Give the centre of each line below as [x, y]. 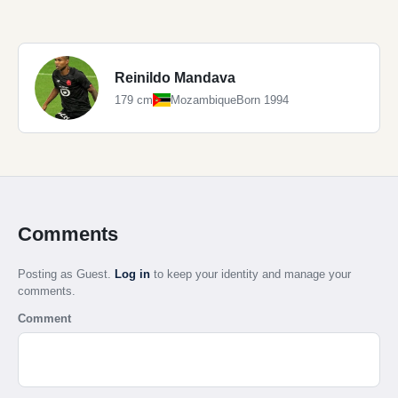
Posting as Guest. [66, 274]
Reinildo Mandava [175, 78]
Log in [132, 274]
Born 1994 [263, 100]
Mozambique [203, 100]
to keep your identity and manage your [251, 274]
